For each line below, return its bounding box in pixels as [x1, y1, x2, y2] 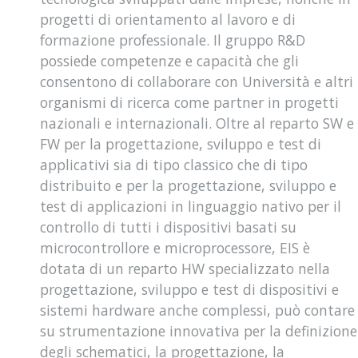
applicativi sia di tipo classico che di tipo [40, 155, 308, 174]
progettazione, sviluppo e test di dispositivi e [40, 280, 339, 299]
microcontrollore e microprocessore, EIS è [40, 238, 310, 257]
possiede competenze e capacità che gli [40, 51, 299, 70]
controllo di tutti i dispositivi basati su [40, 217, 296, 237]
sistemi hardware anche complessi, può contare [40, 300, 355, 320]
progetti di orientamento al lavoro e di [40, 10, 296, 29]
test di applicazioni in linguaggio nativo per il [40, 197, 341, 216]
